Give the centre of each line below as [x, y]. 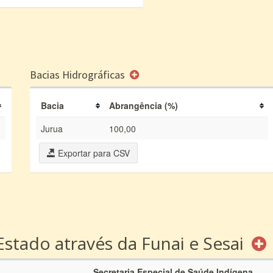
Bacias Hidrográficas [79, 75]
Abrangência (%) [144, 105]
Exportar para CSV [93, 153]
